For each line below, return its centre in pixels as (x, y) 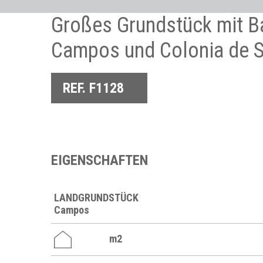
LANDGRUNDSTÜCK (96, 198)
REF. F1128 (93, 88)
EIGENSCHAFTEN (100, 160)
